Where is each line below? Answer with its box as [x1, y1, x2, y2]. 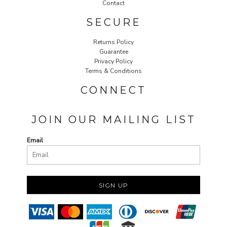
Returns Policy [93, 37, 134, 46]
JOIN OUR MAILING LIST [31, 113, 196, 126]
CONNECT [81, 84, 146, 96]
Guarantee [99, 47, 128, 56]
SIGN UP [98, 181, 129, 190]
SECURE [86, 16, 141, 28]
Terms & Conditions [85, 66, 142, 75]
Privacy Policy [94, 57, 133, 65]
